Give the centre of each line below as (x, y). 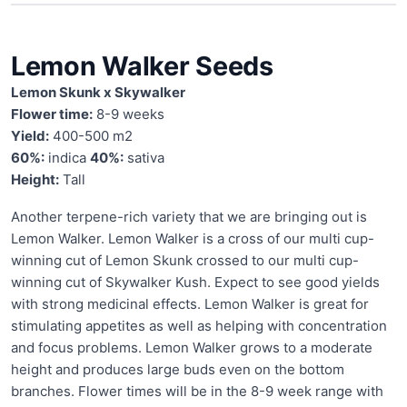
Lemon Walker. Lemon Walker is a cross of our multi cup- (193, 238)
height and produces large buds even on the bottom (178, 369)
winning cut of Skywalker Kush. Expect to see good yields (195, 282)
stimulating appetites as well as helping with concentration (199, 325)
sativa (144, 158)
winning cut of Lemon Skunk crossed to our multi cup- (185, 260)
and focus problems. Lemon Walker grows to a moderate (192, 347)
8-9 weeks (129, 114)
